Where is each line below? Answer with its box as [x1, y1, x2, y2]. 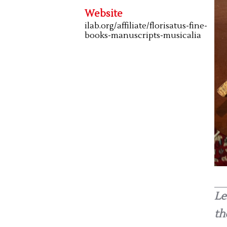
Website [85, 7, 123, 20]
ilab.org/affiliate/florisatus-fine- [85, 20, 207, 31]
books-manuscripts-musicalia [85, 30, 201, 41]
